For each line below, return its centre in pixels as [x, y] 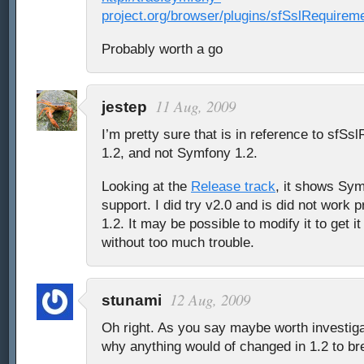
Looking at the [146, 186]
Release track [233, 186]
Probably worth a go [162, 49]
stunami [132, 301]
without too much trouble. [178, 243]
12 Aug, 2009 [210, 300]
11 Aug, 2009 [195, 106]
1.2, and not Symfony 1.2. [180, 153]
